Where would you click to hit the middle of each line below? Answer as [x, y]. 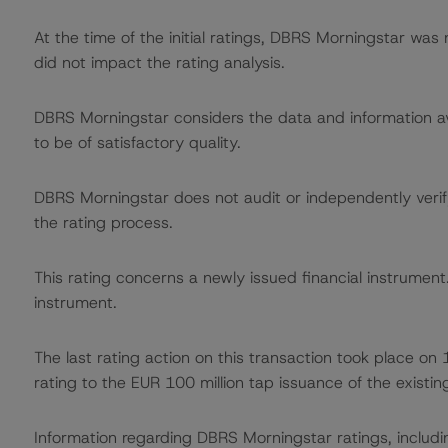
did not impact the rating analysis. [159, 62]
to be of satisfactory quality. [137, 142]
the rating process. [103, 222]
